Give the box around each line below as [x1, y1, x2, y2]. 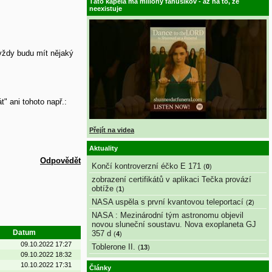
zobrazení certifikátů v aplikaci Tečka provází [92, 174, 251, 184]
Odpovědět [40, 156, 81, 166]
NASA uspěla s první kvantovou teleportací [92, 197, 243, 206]
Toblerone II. [92, 242, 135, 251]
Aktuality [89, 144, 118, 152]
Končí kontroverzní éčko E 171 [92, 161, 201, 171]
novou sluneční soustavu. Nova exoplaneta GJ [92, 219, 256, 229]
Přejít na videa [89, 126, 134, 134]
